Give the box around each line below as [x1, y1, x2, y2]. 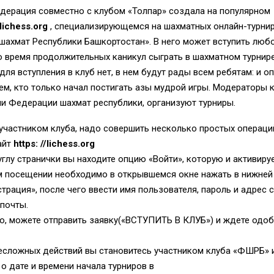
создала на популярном [166, 6, 270, 17]
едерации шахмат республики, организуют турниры [17, 97, 234, 109]
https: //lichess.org [13, 138, 95, 150]
